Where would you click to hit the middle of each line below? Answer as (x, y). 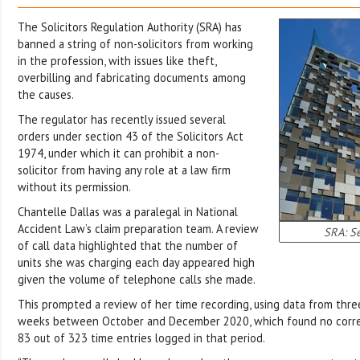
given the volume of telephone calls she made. (137, 279)
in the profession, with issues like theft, (117, 60)
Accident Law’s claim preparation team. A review (138, 228)
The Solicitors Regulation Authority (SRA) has (130, 27)
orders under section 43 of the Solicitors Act (131, 136)
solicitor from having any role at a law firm (124, 170)
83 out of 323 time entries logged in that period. (141, 337)
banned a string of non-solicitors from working (135, 43)
